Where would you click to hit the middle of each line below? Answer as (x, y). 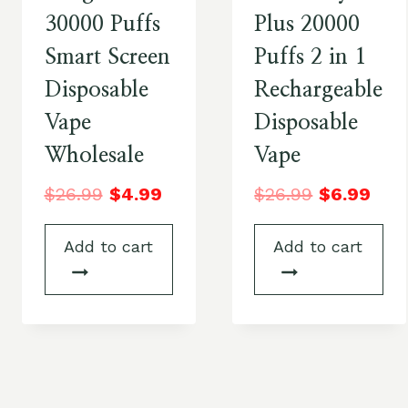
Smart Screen (107, 58)
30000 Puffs (102, 25)
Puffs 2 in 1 (311, 58)
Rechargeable (319, 91)
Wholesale (94, 156)
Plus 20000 (307, 25)
